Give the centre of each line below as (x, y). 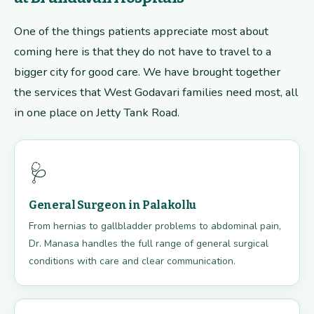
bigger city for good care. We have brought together (147, 72)
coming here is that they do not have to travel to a (143, 52)
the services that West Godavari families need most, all (156, 93)
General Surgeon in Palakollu (113, 205)
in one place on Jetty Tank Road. (97, 113)
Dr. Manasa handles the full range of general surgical (149, 244)
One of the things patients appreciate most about (141, 32)
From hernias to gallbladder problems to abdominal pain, (155, 226)
